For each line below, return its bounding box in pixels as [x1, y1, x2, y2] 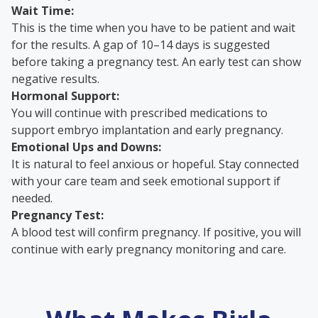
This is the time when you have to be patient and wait [11, 20, 295, 35]
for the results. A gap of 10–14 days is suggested [11, 37, 270, 53]
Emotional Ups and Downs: [11, 139, 161, 155]
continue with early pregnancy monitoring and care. [11, 241, 286, 257]
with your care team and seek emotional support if [11, 173, 280, 189]
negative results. [11, 71, 99, 87]
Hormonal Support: [11, 88, 119, 104]
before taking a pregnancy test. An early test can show [11, 54, 301, 70]
